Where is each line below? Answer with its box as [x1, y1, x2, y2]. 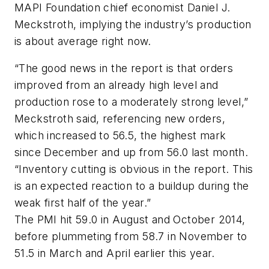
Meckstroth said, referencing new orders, [14, 112, 225, 125]
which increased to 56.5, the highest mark [14, 129, 226, 142]
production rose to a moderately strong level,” [14, 95, 249, 109]
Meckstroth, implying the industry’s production [14, 17, 252, 31]
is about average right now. [14, 34, 151, 47]
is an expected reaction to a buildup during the [14, 180, 249, 193]
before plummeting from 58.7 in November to [14, 230, 247, 243]
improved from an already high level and [14, 79, 219, 92]
